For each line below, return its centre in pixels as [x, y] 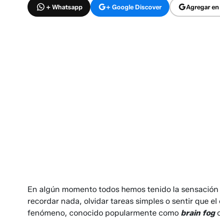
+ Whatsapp [64, 7]
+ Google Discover [134, 7]
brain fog [198, 213]
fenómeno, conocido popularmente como [104, 213]
